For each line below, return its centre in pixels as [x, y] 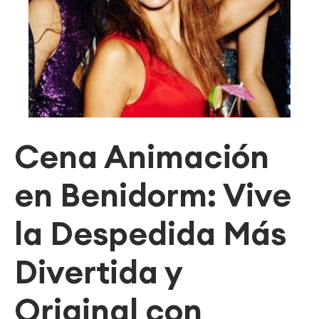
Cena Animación [142, 156]
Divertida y [98, 272]
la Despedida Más [150, 233]
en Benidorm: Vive [153, 195]
